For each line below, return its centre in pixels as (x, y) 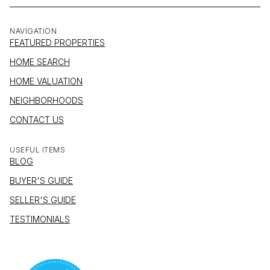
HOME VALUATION (46, 81)
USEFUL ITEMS (37, 150)
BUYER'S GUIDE (41, 181)
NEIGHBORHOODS (46, 101)
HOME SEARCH (40, 62)
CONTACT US (37, 120)
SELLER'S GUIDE (43, 200)
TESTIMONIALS (40, 219)
